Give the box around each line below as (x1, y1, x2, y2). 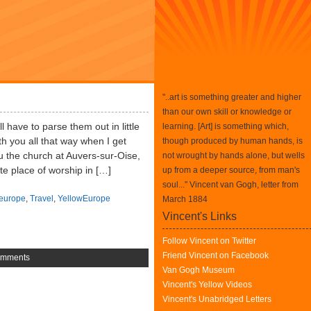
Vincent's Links (162, 210, 237, 222)
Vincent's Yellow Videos (162, 280, 252, 289)
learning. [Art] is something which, (162, 121, 289, 131)
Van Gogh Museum (162, 265, 235, 275)
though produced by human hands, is (162, 136, 303, 146)
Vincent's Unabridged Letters (162, 294, 271, 304)
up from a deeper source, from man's (162, 165, 300, 175)
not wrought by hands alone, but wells (162, 151, 305, 160)
